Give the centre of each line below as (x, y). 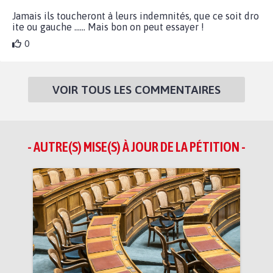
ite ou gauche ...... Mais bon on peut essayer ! (108, 27)
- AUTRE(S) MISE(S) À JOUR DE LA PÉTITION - (136, 147)
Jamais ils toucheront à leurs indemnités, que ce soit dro (136, 16)
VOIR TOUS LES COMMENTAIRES (136, 89)
